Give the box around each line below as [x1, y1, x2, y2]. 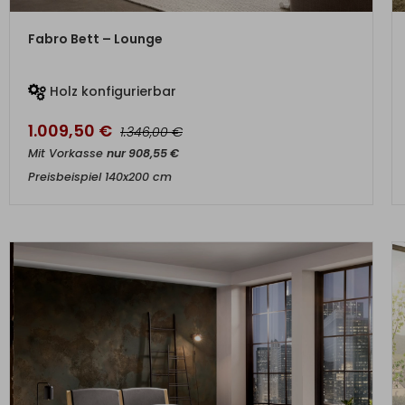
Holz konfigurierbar [46, 82, 176, 100]
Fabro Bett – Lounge [28, 30, 163, 48]
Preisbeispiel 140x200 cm [28, 169, 172, 184]
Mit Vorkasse [28, 146, 107, 161]
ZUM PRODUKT [145, 22, 238, 37]
